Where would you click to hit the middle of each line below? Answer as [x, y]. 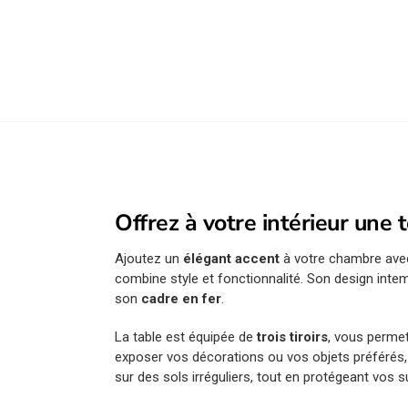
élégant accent [232, 259]
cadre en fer [182, 299]
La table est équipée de [186, 337]
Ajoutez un [149, 259]
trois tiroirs [293, 337]
